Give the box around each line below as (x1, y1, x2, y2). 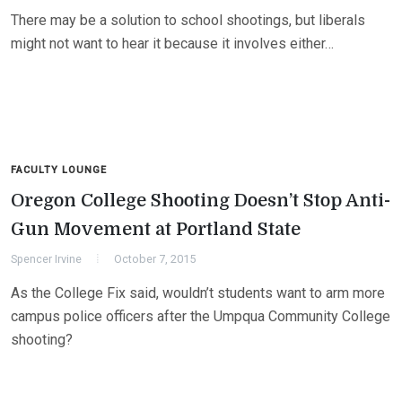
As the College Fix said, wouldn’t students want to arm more (11, 284, 385, 301)
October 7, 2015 (114, 252, 196, 266)
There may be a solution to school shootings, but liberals (11, 12, 365, 29)
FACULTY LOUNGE (11, 164, 107, 176)
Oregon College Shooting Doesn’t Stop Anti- (11, 190, 390, 211)
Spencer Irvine (11, 252, 82, 266)
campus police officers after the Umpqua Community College (11, 308, 390, 325)
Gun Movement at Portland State (11, 219, 301, 240)
